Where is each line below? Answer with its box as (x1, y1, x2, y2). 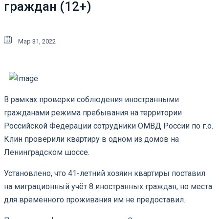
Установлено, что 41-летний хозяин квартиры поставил (4, 168, 205, 178)
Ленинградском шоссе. (4, 147, 89, 157)
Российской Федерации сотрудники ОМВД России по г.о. (4, 121, 213, 131)
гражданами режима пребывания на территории (4, 108, 182, 117)
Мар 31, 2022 (18, 37, 56, 45)
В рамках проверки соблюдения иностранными (4, 94, 179, 104)
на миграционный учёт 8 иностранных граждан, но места (4, 181, 212, 191)
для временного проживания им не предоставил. (4, 195, 185, 204)
